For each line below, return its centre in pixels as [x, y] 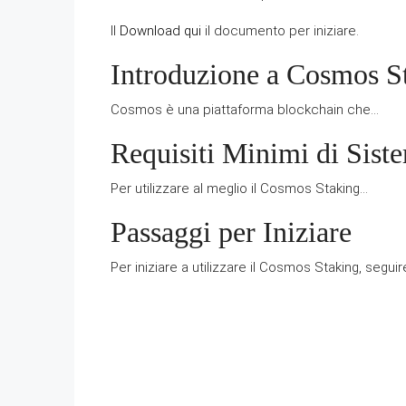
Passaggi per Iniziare [231, 232]
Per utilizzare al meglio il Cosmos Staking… [239, 188]
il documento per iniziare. [280, 31]
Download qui [160, 31]
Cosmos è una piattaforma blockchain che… [245, 110]
